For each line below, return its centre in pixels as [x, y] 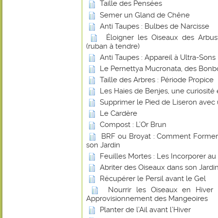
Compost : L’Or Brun [133, 125]
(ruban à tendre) [113, 46]
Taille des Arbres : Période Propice [157, 80]
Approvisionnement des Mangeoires [147, 199]
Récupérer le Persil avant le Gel [153, 178]
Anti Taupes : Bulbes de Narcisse [154, 26]
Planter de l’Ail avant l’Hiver [145, 210]
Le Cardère [118, 114]
